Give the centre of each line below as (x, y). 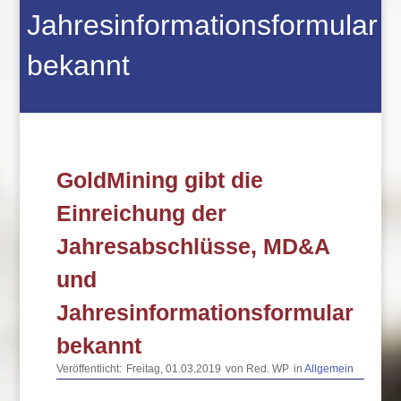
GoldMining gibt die (160, 180)
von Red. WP (258, 369)
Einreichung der (142, 213)
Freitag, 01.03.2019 (174, 369)
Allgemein (329, 369)
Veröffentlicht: (90, 369)
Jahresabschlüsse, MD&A (193, 246)
